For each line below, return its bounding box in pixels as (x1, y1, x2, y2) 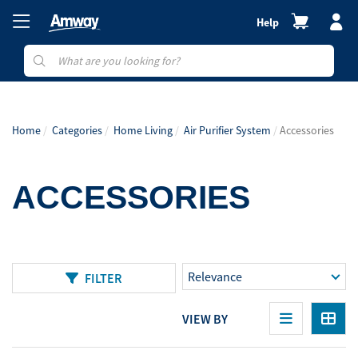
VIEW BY (182, 310, 229, 327)
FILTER (85, 270, 122, 286)
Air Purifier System (184, 123, 271, 137)
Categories (52, 123, 102, 137)
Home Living (113, 123, 173, 137)
